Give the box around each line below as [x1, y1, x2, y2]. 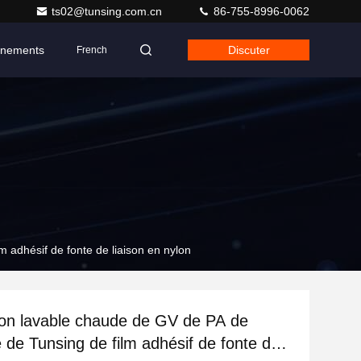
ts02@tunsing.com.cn [52, 5, 165, 18]
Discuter [227, 44, 270, 56]
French [77, 44, 107, 56]
